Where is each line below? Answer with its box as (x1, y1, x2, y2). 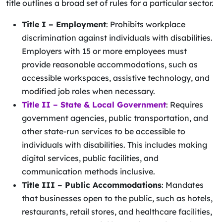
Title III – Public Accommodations (22, 180, 162, 190)
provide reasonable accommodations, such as (22, 59, 198, 69)
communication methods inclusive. (22, 166, 155, 176)
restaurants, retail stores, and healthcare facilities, (22, 207, 212, 217)
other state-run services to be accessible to (22, 126, 185, 136)
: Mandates (162, 180, 204, 190)
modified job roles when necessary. (22, 86, 155, 96)
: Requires (166, 100, 203, 110)
